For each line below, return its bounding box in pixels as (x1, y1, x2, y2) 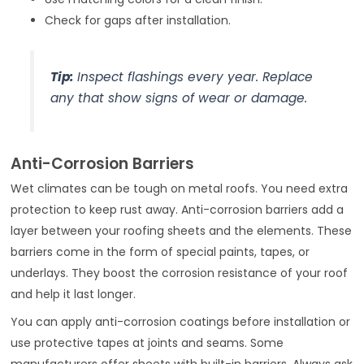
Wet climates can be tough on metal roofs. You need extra (11, 180, 349, 197)
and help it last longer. (11, 285, 136, 302)
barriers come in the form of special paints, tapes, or (11, 243, 310, 260)
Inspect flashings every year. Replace (72, 67, 313, 85)
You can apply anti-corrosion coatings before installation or (11, 313, 351, 330)
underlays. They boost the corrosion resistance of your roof (11, 264, 349, 281)
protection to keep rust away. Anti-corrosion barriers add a (11, 201, 344, 218)
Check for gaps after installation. (45, 12, 232, 29)
